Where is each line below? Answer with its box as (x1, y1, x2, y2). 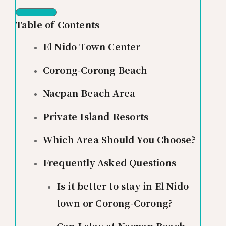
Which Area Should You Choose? (42, 132, 196, 146)
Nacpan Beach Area (42, 86, 136, 99)
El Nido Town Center (42, 39, 141, 53)
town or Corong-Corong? (56, 196, 173, 209)
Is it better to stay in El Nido (56, 179, 189, 192)
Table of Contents (15, 17, 100, 31)
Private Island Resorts (42, 109, 149, 123)
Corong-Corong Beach (42, 63, 147, 76)
